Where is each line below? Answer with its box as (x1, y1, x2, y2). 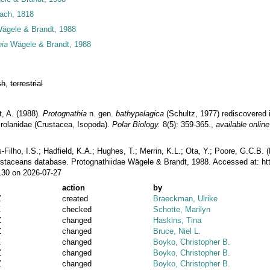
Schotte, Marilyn (153, 204, 211, 214)
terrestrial (10, 78, 43, 88)
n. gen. (87, 108, 116, 118)
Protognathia (43, 108, 87, 118)
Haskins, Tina (153, 215, 202, 225)
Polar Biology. (112, 119, 161, 129)
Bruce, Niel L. (153, 226, 201, 236)
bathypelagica (116, 108, 165, 118)
